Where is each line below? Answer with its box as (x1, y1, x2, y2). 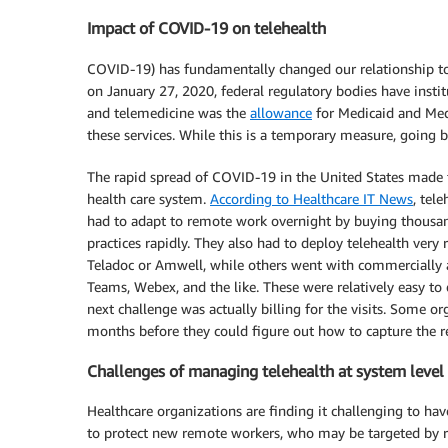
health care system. (87, 189, 210, 207)
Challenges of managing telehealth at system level (87, 360, 444, 381)
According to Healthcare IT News (210, 189, 413, 207)
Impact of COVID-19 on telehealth (87, 18, 326, 39)
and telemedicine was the (87, 103, 250, 121)
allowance (250, 103, 312, 121)
